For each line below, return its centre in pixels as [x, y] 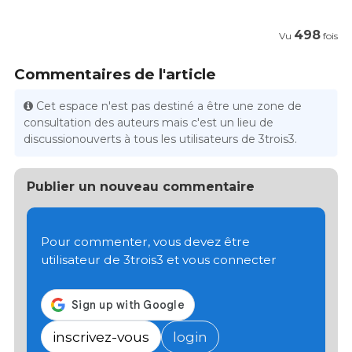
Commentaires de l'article [115, 74]
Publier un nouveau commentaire [141, 186]
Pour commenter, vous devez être [145, 242]
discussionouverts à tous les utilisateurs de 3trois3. [161, 139]
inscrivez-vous [101, 336]
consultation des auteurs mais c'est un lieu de [149, 122]
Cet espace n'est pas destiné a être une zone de [169, 106]
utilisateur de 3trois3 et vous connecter [159, 260]
